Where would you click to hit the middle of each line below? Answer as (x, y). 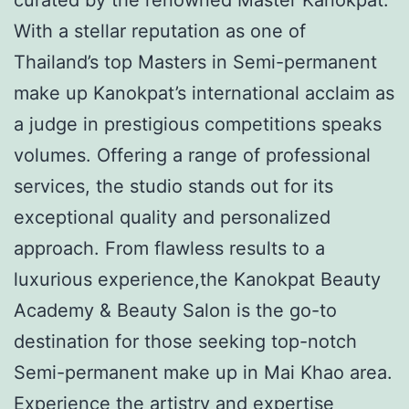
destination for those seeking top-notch (185, 341)
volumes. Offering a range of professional (192, 155)
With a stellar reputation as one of (160, 31)
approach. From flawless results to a (169, 248)
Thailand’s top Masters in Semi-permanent (195, 62)
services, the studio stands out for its (173, 186)
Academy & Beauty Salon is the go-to (175, 310)
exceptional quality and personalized (172, 217)
